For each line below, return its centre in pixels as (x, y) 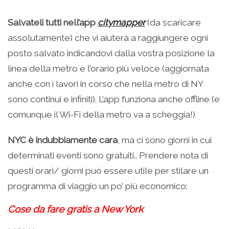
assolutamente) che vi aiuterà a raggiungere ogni (108, 38)
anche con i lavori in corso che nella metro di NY (105, 84)
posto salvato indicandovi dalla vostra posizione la (111, 53)
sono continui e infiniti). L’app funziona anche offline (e (114, 99)
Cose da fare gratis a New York (75, 209)
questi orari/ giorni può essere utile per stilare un (108, 170)
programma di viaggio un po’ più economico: (98, 186)
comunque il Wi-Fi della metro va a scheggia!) (101, 114)
